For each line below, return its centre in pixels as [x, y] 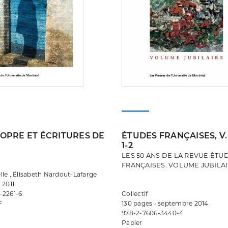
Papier [132, 222]
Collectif [135, 193]
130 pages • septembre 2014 [165, 203]
